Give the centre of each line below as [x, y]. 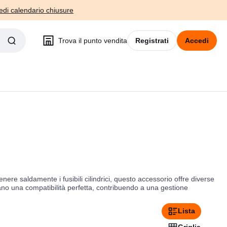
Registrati [152, 40]
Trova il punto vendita [93, 40]
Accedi [197, 40]
